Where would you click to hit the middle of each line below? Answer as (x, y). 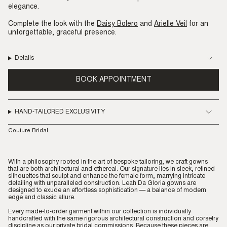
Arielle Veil (171, 24)
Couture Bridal (28, 131)
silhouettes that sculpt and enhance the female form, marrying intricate (107, 176)
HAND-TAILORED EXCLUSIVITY (60, 112)
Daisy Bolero (117, 24)
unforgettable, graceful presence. (62, 33)
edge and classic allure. (42, 197)
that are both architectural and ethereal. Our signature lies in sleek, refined (111, 169)
